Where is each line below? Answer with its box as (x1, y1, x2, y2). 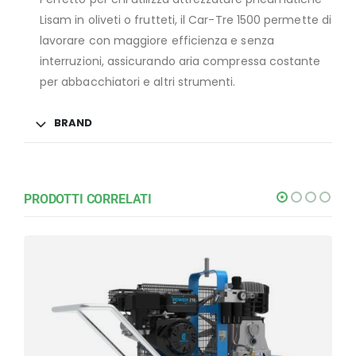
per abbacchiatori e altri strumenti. (40, 74, 236, 91)
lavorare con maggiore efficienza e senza (40, 33, 274, 49)
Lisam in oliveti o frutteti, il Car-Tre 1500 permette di (40, 12, 331, 29)
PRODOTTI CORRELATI (24, 192, 153, 207)
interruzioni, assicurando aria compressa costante (40, 53, 321, 70)
